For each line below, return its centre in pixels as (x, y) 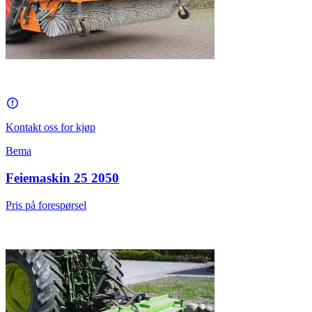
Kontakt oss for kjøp (50, 127)
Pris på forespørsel (46, 205)
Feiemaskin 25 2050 (62, 178)
